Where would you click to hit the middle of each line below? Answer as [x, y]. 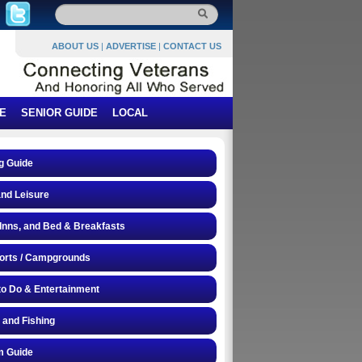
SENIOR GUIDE [59, 113]
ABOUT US [75, 46]
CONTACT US [192, 46]
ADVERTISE [131, 46]
